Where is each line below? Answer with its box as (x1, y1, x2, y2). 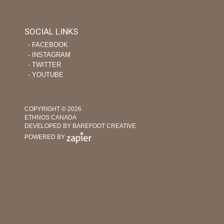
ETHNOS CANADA (24, 114, 76, 121)
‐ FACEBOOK (27, 41, 68, 49)
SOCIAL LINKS (24, 26, 78, 37)
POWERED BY (24, 133, 66, 141)
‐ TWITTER (27, 61, 61, 69)
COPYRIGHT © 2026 (24, 105, 81, 113)
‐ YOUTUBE (27, 71, 63, 79)
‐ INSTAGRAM (27, 51, 70, 59)
